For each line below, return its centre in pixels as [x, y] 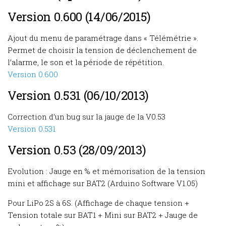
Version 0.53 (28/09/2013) [77, 150]
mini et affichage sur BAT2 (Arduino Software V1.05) [103, 183]
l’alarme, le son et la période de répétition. [86, 62]
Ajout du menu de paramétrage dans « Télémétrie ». [103, 38]
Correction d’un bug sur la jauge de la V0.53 [87, 117]
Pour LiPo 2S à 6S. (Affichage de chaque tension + [98, 203]
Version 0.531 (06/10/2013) [78, 95]
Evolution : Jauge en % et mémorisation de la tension [106, 171]
